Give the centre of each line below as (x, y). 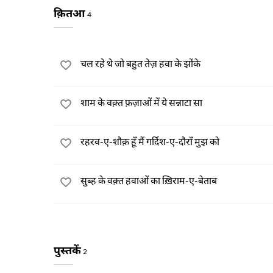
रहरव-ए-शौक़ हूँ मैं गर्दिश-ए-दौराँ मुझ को (150, 141)
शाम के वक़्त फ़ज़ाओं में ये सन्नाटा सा (141, 102)
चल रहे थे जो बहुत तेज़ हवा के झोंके (140, 63)
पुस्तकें (68, 250)
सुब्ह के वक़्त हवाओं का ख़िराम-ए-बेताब (149, 180)
